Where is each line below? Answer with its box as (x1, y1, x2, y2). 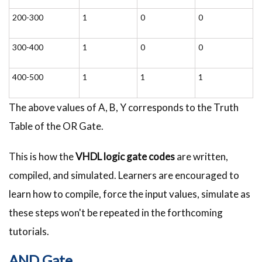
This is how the (9, 150, 75, 163)
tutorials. (9, 225, 49, 238)
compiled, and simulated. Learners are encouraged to (9, 169, 239, 182)
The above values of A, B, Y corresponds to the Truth (9, 101, 239, 114)
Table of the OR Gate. (9, 120, 104, 133)
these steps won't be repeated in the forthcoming (9, 206, 223, 219)
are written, (175, 150, 228, 163)
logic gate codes (102, 150, 175, 163)
